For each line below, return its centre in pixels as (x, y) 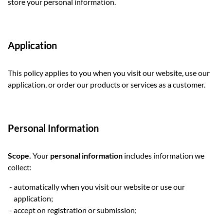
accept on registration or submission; (75, 210)
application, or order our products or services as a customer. (107, 84)
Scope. (19, 155)
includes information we (163, 155)
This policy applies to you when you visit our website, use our (109, 73)
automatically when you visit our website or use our (99, 187)
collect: (20, 167)
